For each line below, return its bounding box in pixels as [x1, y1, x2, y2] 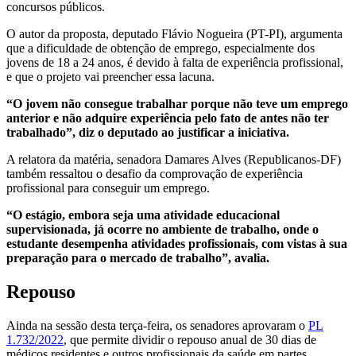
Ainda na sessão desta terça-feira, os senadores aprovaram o [6, 318, 308, 332]
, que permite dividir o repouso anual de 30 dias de [64, 332, 316, 346]
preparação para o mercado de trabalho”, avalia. [6, 250, 269, 265]
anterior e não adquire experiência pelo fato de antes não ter [6, 110, 329, 125]
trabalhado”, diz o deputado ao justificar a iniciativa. [6, 125, 289, 139]
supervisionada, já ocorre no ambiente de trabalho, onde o [6, 222, 319, 236]
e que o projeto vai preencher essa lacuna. [6, 69, 215, 83]
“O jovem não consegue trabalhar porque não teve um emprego [6, 96, 348, 110]
